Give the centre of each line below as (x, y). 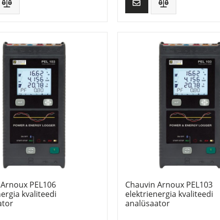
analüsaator (147, 203)
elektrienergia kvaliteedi (169, 194)
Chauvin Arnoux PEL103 (169, 184)
